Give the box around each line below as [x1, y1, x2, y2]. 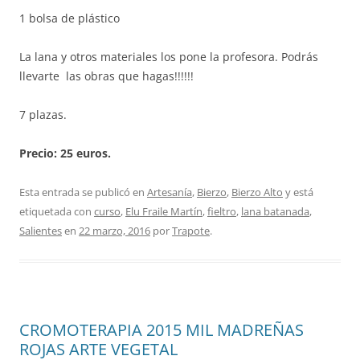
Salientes [19, 223, 62, 238]
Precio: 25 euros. [19, 145, 111, 161]
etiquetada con [19, 203, 94, 219]
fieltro [207, 203, 236, 219]
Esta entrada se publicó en [19, 184, 147, 199]
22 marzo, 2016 [79, 223, 150, 238]
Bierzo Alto [231, 184, 283, 199]
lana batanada [241, 203, 309, 219]
